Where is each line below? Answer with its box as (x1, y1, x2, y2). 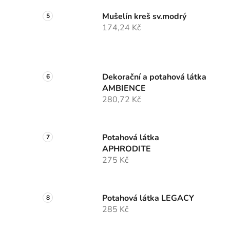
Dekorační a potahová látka (102, 71, 206, 83)
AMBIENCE (102, 83, 146, 94)
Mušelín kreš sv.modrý (102, 11, 186, 23)
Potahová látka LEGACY (102, 193, 194, 204)
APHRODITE (102, 143, 151, 155)
